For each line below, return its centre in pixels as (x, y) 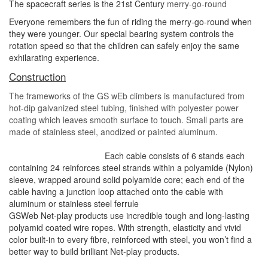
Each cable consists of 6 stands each (175, 155)
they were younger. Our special (69, 33)
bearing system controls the (182, 33)
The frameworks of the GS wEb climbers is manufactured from (127, 95)
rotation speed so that (51, 45)
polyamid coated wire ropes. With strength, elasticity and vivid (125, 227)
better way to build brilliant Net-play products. (134, 251)
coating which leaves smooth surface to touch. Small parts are (126, 119)
